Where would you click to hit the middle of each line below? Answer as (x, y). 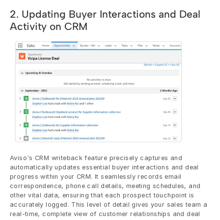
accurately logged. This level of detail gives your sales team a (109, 204)
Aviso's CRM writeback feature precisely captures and (96, 158)
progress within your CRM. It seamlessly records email (96, 176)
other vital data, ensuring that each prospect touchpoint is (102, 195)
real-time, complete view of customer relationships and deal (105, 214)
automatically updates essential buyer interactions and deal (104, 167)
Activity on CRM (49, 26)
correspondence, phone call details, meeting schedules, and (105, 186)
